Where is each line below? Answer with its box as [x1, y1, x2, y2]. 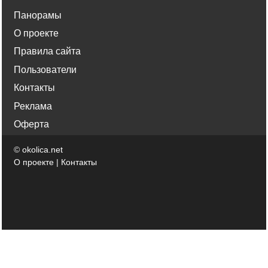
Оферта [14, 119, 49, 129]
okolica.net [22, 145, 63, 155]
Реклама [14, 100, 52, 111]
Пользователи [14, 64, 77, 75]
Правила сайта [14, 46, 81, 57]
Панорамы [14, 10, 62, 20]
